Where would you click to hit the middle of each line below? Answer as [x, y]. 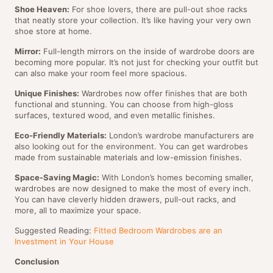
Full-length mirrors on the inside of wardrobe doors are [148, 51]
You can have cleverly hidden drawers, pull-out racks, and [125, 200]
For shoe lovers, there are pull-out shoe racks [158, 9]
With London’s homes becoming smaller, [176, 178]
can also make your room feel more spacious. [101, 73]
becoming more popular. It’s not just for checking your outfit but [136, 62]
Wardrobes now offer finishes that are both [163, 94]
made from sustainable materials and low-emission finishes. [128, 158]
